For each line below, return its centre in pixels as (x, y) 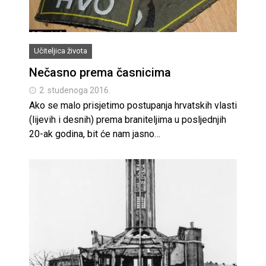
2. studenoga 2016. (75, 91)
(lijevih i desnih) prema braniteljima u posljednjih (128, 120)
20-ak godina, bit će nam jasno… (95, 134)
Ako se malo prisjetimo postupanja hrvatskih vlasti (133, 106)
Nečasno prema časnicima (100, 73)
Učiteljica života (61, 51)
